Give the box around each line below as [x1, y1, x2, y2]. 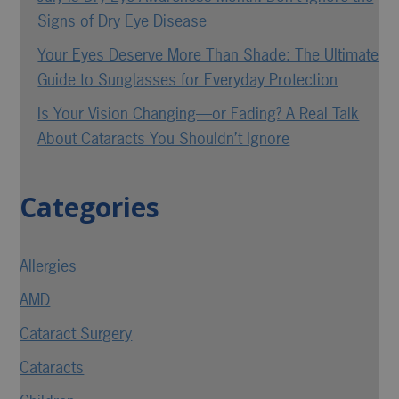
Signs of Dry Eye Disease [37, 9, 208, 32]
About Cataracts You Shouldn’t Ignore [37, 126, 290, 150]
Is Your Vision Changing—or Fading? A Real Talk [37, 102, 360, 125]
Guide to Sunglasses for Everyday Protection [37, 68, 338, 91]
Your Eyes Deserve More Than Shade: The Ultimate [37, 43, 379, 66]
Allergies [20, 254, 77, 277]
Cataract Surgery [20, 322, 133, 345]
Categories [20, 188, 160, 225]
